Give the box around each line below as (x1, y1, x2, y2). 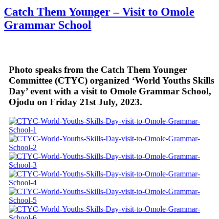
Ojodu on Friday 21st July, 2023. (9, 97, 142, 108)
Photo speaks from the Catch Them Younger (9, 65, 187, 75)
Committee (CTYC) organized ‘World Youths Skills (9, 75, 214, 86)
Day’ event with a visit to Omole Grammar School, (9, 86, 211, 97)
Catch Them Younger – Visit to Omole (4, 5, 195, 19)
